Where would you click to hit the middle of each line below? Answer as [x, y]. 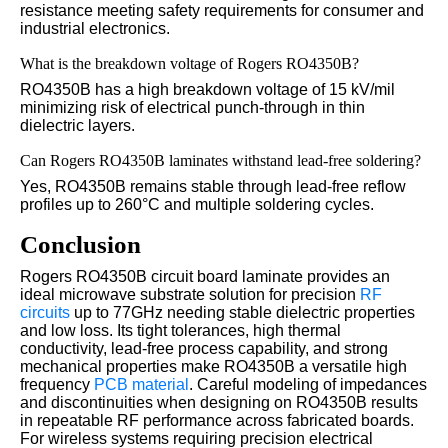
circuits [45, 312]
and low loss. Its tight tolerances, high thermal [180, 330]
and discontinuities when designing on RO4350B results [219, 402]
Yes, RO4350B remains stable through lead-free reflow [213, 186]
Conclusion [80, 244]
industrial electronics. [95, 28]
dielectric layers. [77, 125]
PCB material [141, 384]
